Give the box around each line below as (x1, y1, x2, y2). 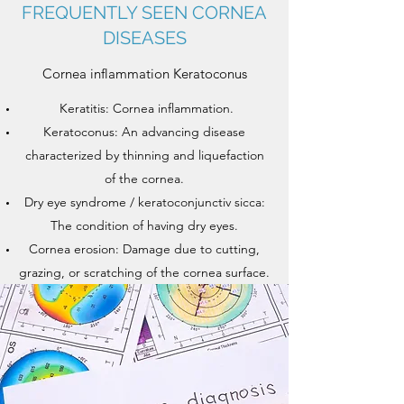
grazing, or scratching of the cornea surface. (19, 264, 270, 280)
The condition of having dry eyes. (50, 217, 238, 234)
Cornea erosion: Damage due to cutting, (29, 241, 260, 257)
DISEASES (102, 27, 187, 49)
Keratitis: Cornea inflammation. (55, 100, 234, 116)
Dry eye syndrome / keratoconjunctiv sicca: (23, 194, 265, 210)
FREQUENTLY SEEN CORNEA (22, 2, 267, 23)
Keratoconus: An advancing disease (43, 124, 245, 140)
